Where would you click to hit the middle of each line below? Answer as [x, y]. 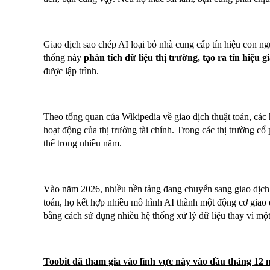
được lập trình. [71, 71]
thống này [64, 58]
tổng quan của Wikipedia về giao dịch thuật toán [157, 117]
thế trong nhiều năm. [83, 143]
